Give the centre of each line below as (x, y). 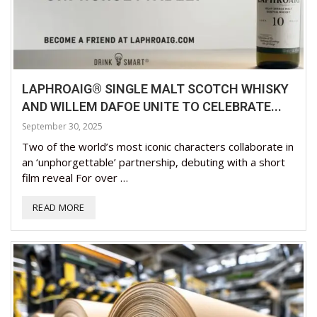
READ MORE (59, 208)
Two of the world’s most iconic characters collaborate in (158, 147)
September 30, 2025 (62, 127)
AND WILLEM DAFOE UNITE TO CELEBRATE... (152, 107)
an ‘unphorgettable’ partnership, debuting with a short (154, 162)
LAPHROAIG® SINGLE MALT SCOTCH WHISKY (155, 89)
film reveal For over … (75, 178)
